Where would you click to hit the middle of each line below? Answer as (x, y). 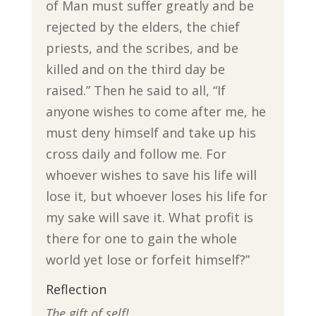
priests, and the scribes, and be (142, 48)
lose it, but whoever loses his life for (156, 196)
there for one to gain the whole (141, 238)
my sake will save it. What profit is (149, 217)
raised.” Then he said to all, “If (135, 90)
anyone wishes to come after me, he (156, 111)
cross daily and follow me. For (136, 154)
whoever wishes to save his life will (151, 175)
